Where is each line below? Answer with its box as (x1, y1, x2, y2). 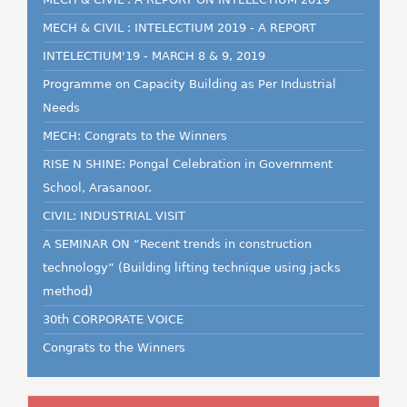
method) (43, 284, 93, 298)
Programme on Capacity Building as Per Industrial (43, 77, 336, 91)
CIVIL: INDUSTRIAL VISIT (43, 209, 185, 223)
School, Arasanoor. (43, 181, 152, 194)
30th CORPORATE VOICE (43, 313, 184, 326)
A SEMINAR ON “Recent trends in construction (43, 237, 312, 251)
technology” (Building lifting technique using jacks (43, 261, 341, 274)
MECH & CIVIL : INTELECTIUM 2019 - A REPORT (43, 21, 316, 35)
